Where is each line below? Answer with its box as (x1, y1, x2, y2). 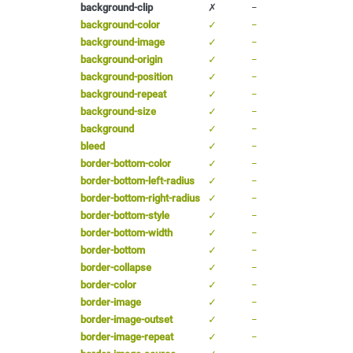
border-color (80, 278, 136, 291)
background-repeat (80, 87, 166, 100)
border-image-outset (80, 313, 173, 325)
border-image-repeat (80, 330, 173, 343)
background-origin (80, 53, 162, 65)
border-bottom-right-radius (80, 191, 200, 204)
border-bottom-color (80, 157, 171, 169)
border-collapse (80, 261, 151, 273)
